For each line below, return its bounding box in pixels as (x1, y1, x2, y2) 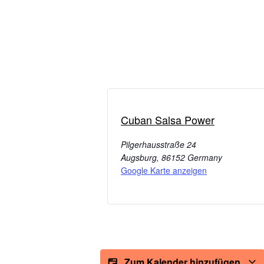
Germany (187, 151, 222, 163)
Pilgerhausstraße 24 (121, 138, 196, 150)
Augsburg (121, 151, 157, 163)
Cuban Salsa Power (121, 111, 214, 127)
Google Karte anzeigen (121, 164, 207, 176)
